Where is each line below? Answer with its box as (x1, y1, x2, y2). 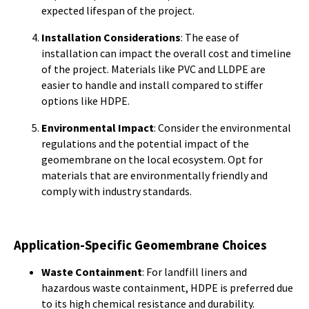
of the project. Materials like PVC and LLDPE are (41, 62, 266, 76)
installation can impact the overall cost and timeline (41, 46, 291, 60)
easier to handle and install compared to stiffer (41, 78, 263, 92)
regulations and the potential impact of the (41, 137, 249, 150)
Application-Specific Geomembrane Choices (14, 237, 267, 253)
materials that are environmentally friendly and (41, 168, 268, 182)
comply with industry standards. (41, 184, 192, 198)
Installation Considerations (41, 30, 181, 44)
